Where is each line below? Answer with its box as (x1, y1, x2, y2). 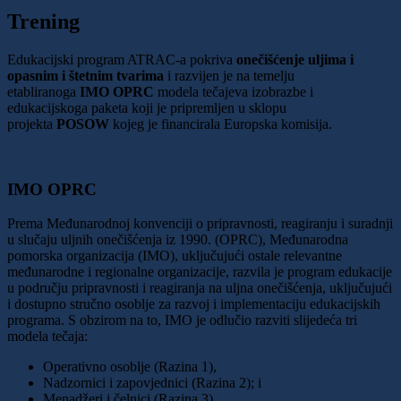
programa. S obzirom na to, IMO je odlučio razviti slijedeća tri (7, 312, 357, 328)
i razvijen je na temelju (164, 67, 294, 83)
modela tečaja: (7, 328, 88, 345)
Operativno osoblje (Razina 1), (43, 359, 217, 375)
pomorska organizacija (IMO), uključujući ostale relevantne (7, 248, 342, 264)
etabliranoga (7, 83, 80, 99)
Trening (7, 9, 80, 33)
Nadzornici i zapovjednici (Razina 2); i (43, 375, 261, 391)
